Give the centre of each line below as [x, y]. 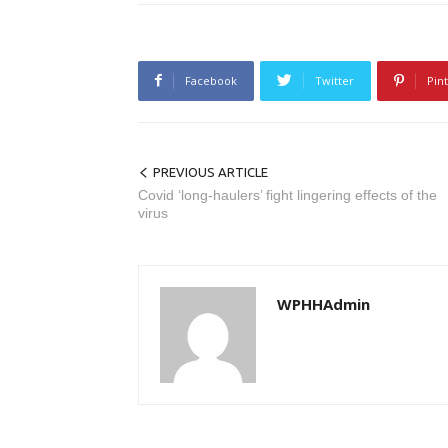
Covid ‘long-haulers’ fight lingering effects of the [287, 194]
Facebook [211, 80]
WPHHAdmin [323, 303]
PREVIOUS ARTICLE [210, 171]
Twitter [334, 80]
